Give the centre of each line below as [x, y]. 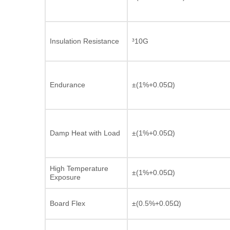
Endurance [68, 84]
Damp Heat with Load [85, 133]
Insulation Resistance [84, 41]
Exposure [65, 177]
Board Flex [68, 203]
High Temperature [79, 168]
